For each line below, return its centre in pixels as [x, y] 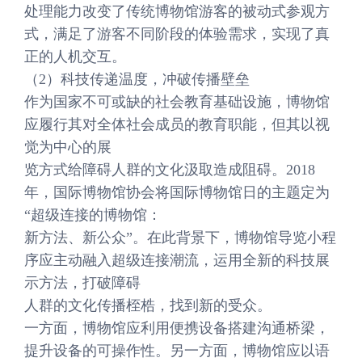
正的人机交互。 [75, 57]
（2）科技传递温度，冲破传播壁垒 [137, 79]
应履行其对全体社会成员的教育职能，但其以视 [177, 124]
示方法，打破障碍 [82, 283]
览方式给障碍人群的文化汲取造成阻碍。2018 [170, 170]
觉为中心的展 [68, 147]
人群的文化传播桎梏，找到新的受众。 [148, 305]
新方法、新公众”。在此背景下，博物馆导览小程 [180, 238]
